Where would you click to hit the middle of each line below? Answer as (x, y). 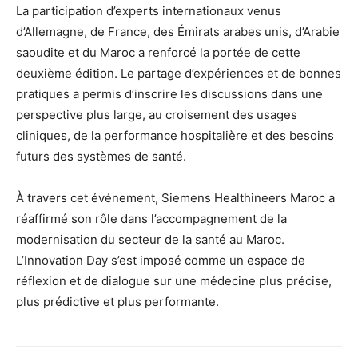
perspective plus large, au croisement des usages (157, 114)
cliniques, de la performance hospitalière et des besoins (175, 135)
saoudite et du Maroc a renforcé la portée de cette (158, 52)
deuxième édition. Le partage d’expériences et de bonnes (179, 73)
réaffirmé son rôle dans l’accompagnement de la (151, 218)
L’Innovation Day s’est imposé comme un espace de (161, 260)
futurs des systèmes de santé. (101, 156)
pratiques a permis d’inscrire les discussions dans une (169, 93)
